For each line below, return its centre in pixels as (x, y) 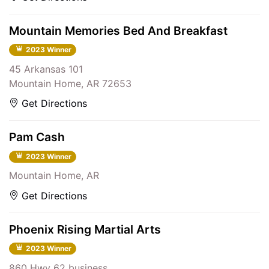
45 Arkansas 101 (46, 69)
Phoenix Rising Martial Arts (85, 229)
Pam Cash (37, 137)
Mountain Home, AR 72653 (70, 83)
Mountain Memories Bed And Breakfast (118, 30)
